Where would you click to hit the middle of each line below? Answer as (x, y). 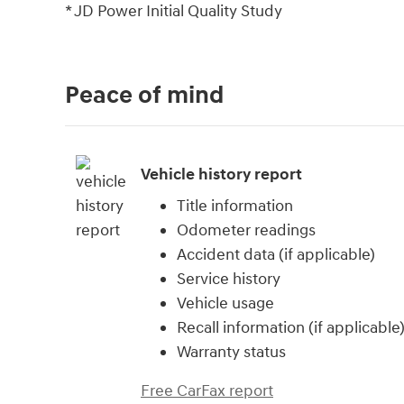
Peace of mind (144, 96)
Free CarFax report (207, 391)
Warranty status (231, 353)
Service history (229, 280)
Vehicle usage (225, 304)
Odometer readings (246, 231)
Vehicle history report (221, 174)
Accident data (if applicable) (276, 255)
